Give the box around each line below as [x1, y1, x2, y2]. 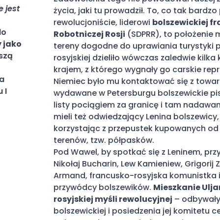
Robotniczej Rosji [54, 28, 125, 40]
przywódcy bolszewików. [54, 182, 153, 193]
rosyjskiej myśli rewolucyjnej [54, 193, 172, 205]
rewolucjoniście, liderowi [54, 17, 152, 28]
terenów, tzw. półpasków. [54, 135, 154, 146]
